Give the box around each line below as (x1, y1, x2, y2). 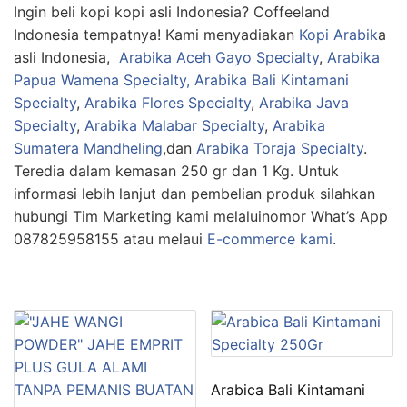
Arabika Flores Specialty (84, 93, 251, 112)
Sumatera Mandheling (14, 138, 163, 157)
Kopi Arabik (299, 25, 378, 44)
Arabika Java (254, 93, 349, 112)
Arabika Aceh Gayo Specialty (114, 47, 319, 66)
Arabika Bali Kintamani (194, 70, 349, 89)
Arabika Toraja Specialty (196, 138, 363, 157)
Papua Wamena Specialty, (14, 70, 190, 89)
